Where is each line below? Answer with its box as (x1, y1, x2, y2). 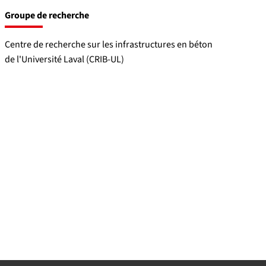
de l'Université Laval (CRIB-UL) (4, 52, 124, 66)
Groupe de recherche (4, 8, 89, 22)
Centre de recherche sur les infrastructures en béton (4, 37, 213, 51)
